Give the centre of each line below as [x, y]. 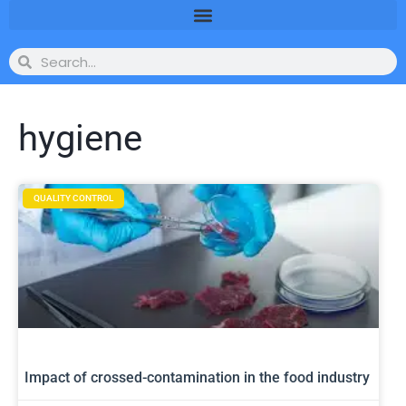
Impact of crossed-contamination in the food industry [197, 378]
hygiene [80, 138]
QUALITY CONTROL [73, 198]
